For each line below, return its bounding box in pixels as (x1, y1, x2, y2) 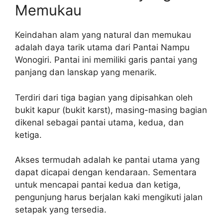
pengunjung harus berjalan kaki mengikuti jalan (15, 192, 203, 202)
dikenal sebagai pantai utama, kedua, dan (15, 117, 184, 127)
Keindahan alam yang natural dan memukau (15, 30, 191, 40)
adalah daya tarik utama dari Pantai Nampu (15, 42, 190, 52)
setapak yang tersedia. (15, 205, 107, 215)
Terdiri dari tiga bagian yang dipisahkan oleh (15, 92, 193, 103)
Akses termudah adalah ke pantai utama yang (15, 155, 200, 165)
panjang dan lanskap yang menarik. (15, 67, 157, 77)
